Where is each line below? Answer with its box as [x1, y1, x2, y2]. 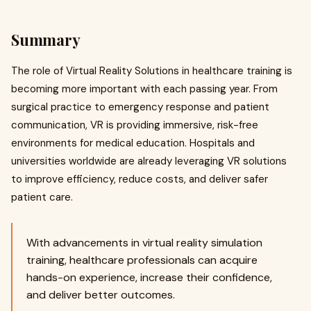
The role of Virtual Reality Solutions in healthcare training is [11, 64, 292, 78]
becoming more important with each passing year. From [11, 82, 278, 96]
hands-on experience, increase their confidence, [26, 270, 272, 285]
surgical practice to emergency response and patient [11, 100, 269, 114]
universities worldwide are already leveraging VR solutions [11, 154, 287, 168]
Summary [11, 29, 81, 50]
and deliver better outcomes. [26, 287, 175, 302]
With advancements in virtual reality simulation [26, 235, 262, 250]
